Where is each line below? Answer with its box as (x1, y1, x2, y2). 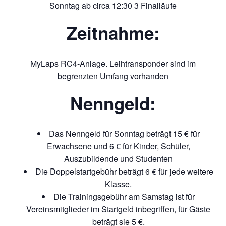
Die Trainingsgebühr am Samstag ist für (53, 190, 195, 202)
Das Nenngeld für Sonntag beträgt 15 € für (48, 127, 200, 139)
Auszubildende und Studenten (64, 152, 173, 164)
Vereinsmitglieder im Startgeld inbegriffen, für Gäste (26, 203, 210, 215)
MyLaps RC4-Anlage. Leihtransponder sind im (30, 57, 196, 69)
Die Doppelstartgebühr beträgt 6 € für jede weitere (35, 165, 213, 177)
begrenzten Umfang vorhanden (58, 70, 168, 82)
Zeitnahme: (66, 20, 160, 46)
